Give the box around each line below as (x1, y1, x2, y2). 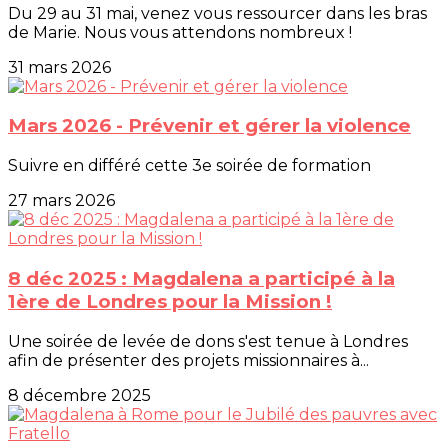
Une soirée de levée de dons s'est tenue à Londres (8, 331, 408, 351)
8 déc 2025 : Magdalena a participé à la (8, 266, 395, 290)
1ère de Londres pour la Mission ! (8, 289, 332, 313)
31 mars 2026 (8, 57, 111, 77)
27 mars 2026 (8, 191, 115, 211)
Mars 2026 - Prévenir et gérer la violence (8, 114, 411, 138)
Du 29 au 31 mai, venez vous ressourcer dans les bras (8, 3, 427, 23)
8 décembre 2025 (8, 385, 151, 405)
